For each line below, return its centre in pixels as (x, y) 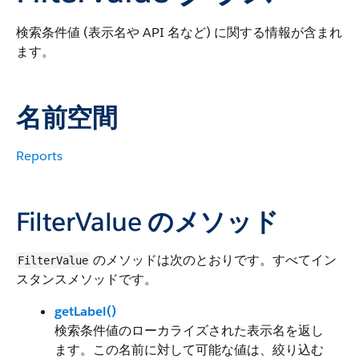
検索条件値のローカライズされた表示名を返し (189, 331)
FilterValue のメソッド (147, 222)
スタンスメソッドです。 (87, 279)
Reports (39, 156)
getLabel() (85, 311)
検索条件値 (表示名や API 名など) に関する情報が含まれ (179, 32)
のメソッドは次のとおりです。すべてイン (213, 260)
